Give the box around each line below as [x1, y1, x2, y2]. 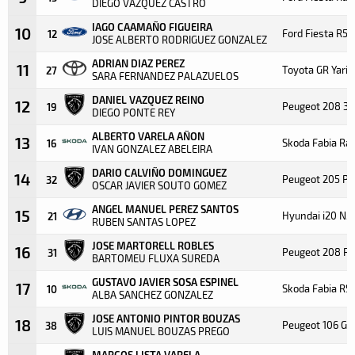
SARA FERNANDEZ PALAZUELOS [92, 69, 239, 82]
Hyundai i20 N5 [282, 208, 352, 222]
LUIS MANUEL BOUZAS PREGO [92, 324, 230, 338]
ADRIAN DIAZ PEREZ [92, 56, 185, 69]
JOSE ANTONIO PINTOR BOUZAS [92, 311, 240, 324]
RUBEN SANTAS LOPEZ [92, 215, 196, 228]
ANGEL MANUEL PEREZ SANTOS [92, 202, 239, 215]
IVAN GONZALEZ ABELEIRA [92, 142, 212, 155]
